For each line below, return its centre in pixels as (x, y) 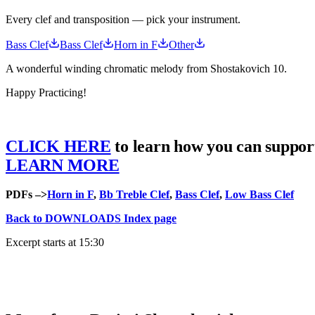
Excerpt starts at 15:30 (55, 243)
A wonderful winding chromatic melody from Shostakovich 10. (146, 68)
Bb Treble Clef (134, 195)
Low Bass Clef (259, 195)
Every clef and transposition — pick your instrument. (123, 19)
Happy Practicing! (46, 92)
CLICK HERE (58, 146)
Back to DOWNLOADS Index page (91, 219)
